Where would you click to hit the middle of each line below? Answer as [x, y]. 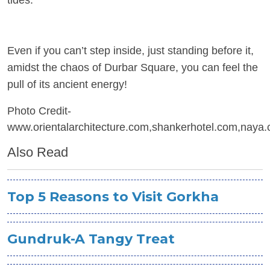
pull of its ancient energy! [67, 84]
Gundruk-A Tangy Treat [91, 239]
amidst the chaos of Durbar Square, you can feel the [133, 67]
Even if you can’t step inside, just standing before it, [130, 51]
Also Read [38, 152]
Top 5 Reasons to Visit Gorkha [113, 197]
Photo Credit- [39, 111]
